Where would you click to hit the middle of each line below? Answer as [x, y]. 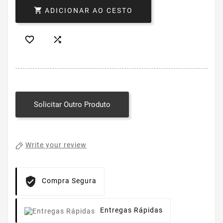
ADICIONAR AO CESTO [89, 11]
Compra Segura [69, 181]
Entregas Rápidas [131, 210]
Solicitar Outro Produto [72, 105]
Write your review [56, 145]
